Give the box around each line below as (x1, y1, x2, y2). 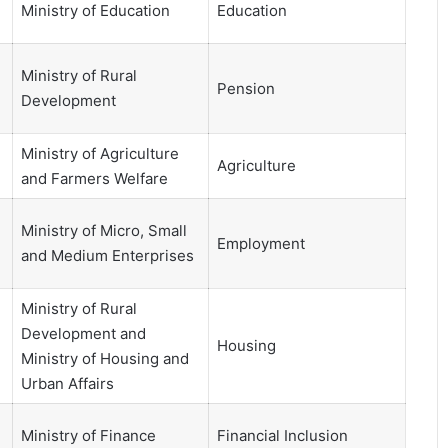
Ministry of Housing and (20, 349, 189, 369)
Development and (20, 324, 146, 344)
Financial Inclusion (216, 426, 348, 446)
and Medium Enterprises (20, 246, 194, 266)
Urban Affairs (20, 374, 114, 394)
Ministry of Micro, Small (20, 221, 187, 241)
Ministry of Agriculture (20, 144, 179, 164)
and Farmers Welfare (20, 169, 168, 189)
